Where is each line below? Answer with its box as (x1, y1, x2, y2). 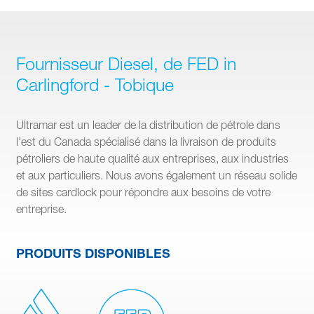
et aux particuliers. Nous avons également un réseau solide (16, 168, 297, 182)
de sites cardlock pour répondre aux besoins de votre (16, 185, 271, 198)
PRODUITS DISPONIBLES (16, 245, 170, 261)
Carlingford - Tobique (16, 74, 174, 95)
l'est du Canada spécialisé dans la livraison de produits (16, 135, 276, 148)
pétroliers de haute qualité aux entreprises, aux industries (16, 151, 289, 165)
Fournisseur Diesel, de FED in (16, 53, 236, 74)
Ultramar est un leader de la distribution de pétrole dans (16, 118, 280, 131)
